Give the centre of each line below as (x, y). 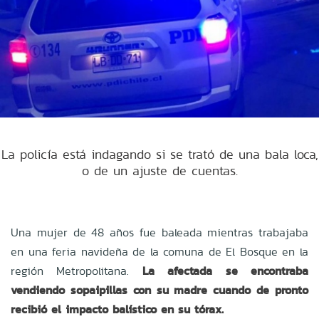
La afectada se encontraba (225, 271)
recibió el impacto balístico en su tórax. (117, 309)
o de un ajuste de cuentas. (159, 170)
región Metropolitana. (77, 271)
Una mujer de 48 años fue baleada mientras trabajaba (159, 232)
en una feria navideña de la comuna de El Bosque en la (159, 251)
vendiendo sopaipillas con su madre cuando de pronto (159, 290)
